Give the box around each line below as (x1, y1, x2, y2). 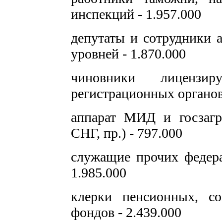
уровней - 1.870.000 (71, 46, 186, 61)
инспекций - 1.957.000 (71, 6, 201, 22)
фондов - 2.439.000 (71, 205, 181, 220)
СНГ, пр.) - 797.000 (71, 125, 182, 141)
